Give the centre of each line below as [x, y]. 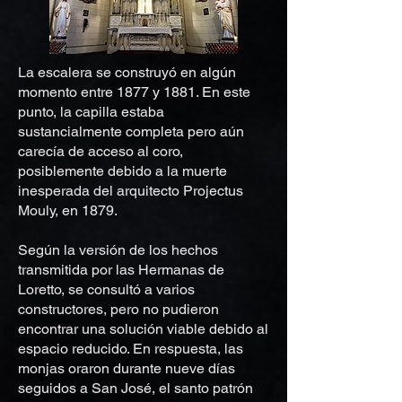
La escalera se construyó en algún [127, 72]
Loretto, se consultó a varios [106, 289]
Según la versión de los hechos [118, 250]
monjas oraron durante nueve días [127, 368]
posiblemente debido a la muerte [122, 171]
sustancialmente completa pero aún [131, 131]
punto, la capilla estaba [91, 112]
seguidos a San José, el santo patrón [135, 388]
